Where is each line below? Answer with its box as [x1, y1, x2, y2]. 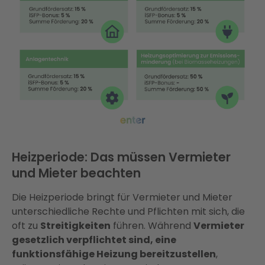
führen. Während [111, 219, 193, 233]
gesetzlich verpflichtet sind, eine [12, 233, 176, 247]
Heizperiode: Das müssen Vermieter [12, 148, 231, 166]
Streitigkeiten [40, 219, 111, 233]
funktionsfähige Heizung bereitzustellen [12, 247, 216, 261]
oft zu [12, 219, 40, 233]
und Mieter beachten [12, 164, 141, 182]
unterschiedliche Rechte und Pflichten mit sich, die [12, 205, 245, 219]
